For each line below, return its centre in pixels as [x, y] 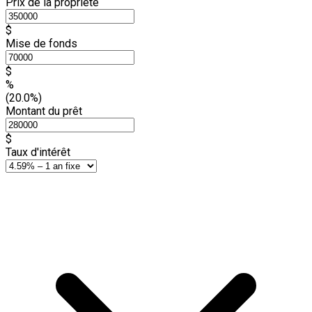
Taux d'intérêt [38, 152]
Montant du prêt [44, 111]
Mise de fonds [41, 43]
